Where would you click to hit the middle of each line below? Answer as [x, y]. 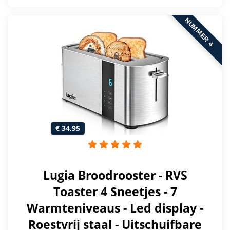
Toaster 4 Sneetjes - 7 [115, 192]
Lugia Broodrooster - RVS [115, 175]
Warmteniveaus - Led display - [115, 208]
